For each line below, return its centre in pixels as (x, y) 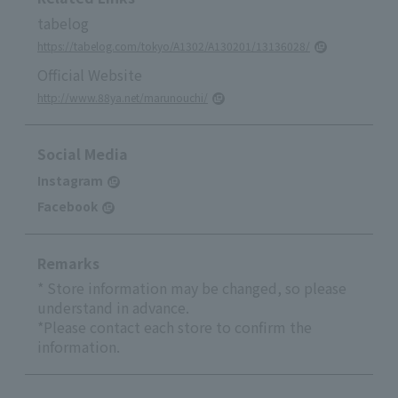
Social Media (83, 153)
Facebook (68, 206)
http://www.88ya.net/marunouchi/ (123, 97)
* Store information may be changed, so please (192, 287)
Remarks (68, 263)
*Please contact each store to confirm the (175, 326)
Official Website (90, 74)
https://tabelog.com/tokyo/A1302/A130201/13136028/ (174, 45)
